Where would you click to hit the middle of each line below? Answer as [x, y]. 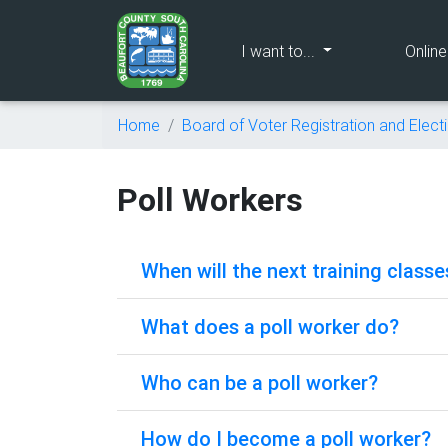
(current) [347, 49]
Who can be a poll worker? [259, 382]
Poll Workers [210, 199]
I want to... [279, 50]
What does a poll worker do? [270, 326]
